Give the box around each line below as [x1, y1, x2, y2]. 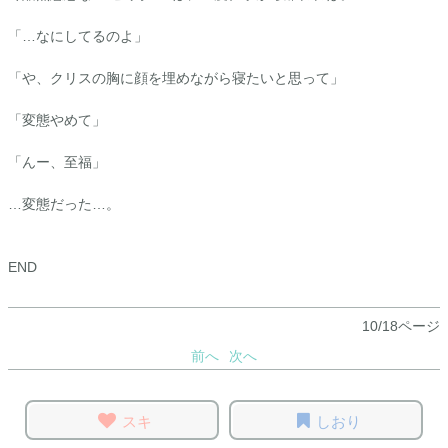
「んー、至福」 [8, 154, 106, 170]
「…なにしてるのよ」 [8, 28, 148, 44]
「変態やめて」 [8, 112, 106, 128]
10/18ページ [362, 318, 440, 334]
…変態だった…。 [8, 196, 120, 212]
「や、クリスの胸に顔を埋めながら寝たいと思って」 [8, 70, 344, 86]
